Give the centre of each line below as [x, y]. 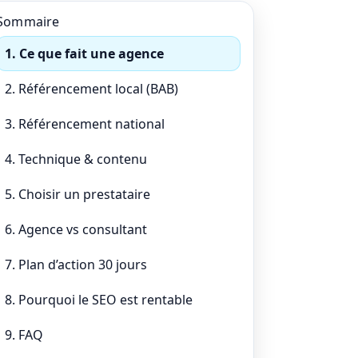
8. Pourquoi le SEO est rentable [99, 300]
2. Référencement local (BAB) [91, 89]
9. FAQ [24, 335]
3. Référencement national [85, 124]
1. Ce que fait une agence [84, 54]
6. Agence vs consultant [76, 229]
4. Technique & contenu [76, 159]
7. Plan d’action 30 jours [76, 265]
